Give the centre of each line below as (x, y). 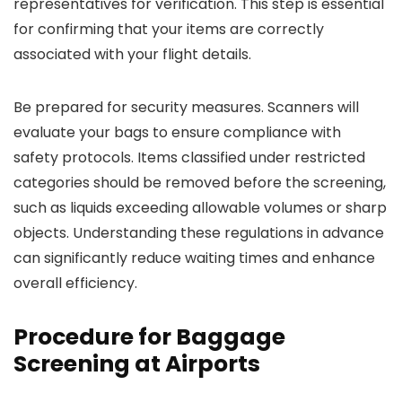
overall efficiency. (75, 283)
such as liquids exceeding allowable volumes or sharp (200, 208)
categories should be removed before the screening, (200, 183)
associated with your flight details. (132, 54)
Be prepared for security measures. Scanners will (186, 107)
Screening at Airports (137, 364)
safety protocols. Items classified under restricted (189, 157)
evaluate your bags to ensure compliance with (177, 132)
